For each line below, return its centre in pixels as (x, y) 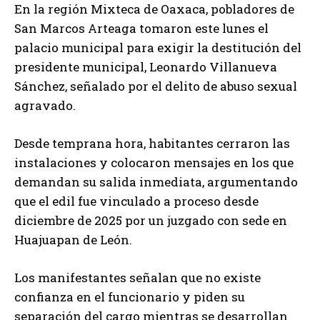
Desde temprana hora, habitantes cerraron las (152, 144)
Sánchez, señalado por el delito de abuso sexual (156, 86)
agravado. (45, 106)
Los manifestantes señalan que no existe (137, 278)
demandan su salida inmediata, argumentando (156, 182)
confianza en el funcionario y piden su (130, 297)
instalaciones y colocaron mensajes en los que (154, 163)
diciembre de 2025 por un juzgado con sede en (151, 221)
